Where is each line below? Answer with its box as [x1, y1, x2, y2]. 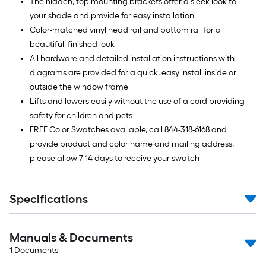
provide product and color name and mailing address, [30, 139, 234, 149]
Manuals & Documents [9, 230, 133, 245]
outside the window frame [30, 82, 128, 92]
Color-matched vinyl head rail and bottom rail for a [30, 25, 221, 35]
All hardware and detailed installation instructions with [30, 53, 235, 64]
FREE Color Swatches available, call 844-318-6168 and [30, 125, 227, 135]
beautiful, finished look [30, 39, 115, 49]
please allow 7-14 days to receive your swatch [30, 153, 199, 163]
